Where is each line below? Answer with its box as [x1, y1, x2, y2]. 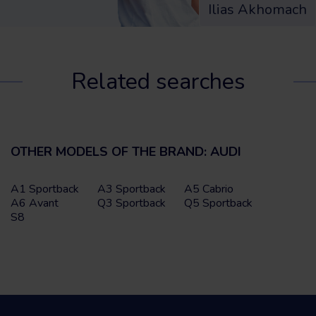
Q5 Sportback [184, 195, 253, 211]
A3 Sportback [97, 181, 166, 197]
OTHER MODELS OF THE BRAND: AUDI [11, 142, 241, 160]
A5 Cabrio [184, 181, 234, 197]
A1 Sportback [11, 181, 79, 197]
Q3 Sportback [97, 195, 166, 211]
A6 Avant [11, 195, 59, 211]
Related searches [71, 66, 245, 97]
